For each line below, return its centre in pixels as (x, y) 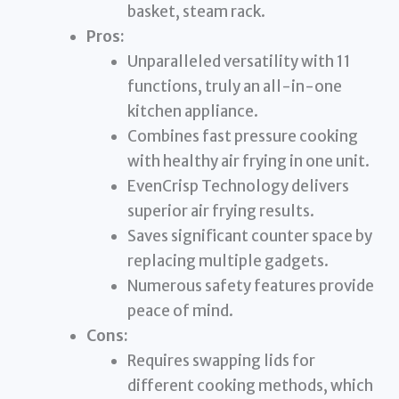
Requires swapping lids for (221, 361)
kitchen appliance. (192, 112)
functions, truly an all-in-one (234, 87)
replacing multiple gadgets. (228, 261)
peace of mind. (180, 311)
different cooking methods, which (250, 386)
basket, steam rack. (196, 12)
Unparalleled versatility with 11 (239, 62)
